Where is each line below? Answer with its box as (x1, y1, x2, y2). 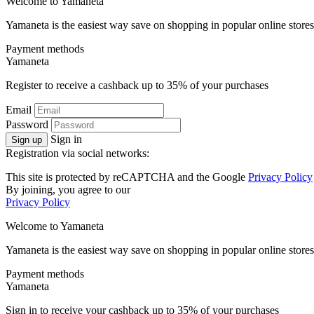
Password (6, 118, 48, 131)
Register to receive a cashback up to (6, 79, 167, 92)
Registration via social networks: (6, 147, 149, 160)
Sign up (11, 135, 42, 146)
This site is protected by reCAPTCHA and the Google (6, 171, 248, 184)
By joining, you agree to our (6, 184, 130, 196)
